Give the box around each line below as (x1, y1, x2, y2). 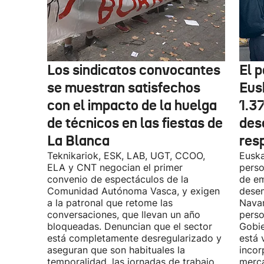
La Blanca (47, 132, 110, 150)
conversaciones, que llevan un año (47, 209, 200, 220)
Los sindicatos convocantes (47, 61, 220, 79)
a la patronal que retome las (47, 197, 173, 209)
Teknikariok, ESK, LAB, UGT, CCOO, (47, 150, 205, 161)
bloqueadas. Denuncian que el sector (47, 220, 212, 232)
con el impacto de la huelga (47, 97, 217, 114)
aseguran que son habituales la (47, 244, 185, 256)
